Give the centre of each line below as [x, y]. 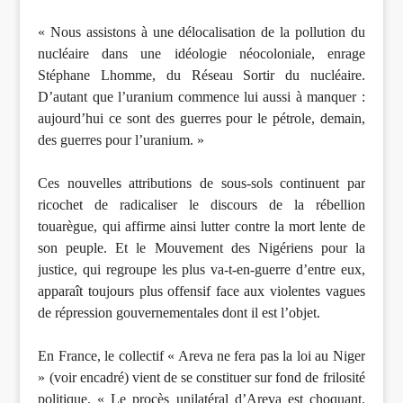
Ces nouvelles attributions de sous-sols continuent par [201, 184]
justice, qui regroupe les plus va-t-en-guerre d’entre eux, [201, 270]
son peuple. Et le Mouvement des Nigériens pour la [201, 248]
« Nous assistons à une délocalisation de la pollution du [201, 32]
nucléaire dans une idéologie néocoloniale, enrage [201, 54]
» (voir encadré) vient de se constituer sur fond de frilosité [201, 378]
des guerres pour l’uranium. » [121, 140]
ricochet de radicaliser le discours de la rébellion [201, 205]
